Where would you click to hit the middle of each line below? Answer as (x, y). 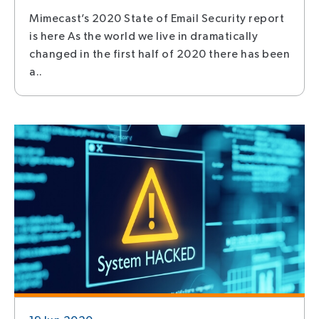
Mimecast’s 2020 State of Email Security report (157, 19)
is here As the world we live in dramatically (143, 37)
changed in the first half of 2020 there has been (159, 55)
